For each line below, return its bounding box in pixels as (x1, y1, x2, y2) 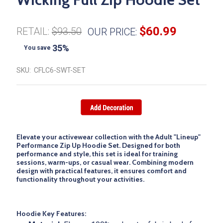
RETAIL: (16, 25, 49, 38)
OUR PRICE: (88, 26, 137, 38)
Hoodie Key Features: (16, 209, 86, 219)
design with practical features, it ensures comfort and (16, 166, 187, 176)
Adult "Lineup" (155, 132, 201, 142)
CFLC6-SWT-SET (34, 66, 86, 75)
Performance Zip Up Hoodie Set (16, 141, 119, 150)
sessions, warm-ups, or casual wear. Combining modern (16, 158, 194, 167)
